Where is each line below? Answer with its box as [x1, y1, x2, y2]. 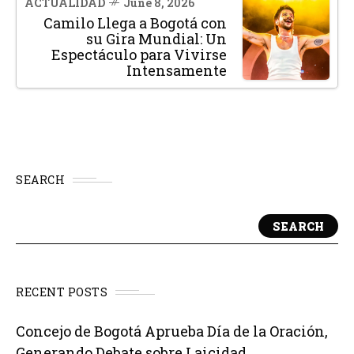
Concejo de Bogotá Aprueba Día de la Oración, [16, 322, 328, 341]
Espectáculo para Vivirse [51, 45, 227, 65]
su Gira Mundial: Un [86, 29, 227, 49]
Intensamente [126, 61, 227, 81]
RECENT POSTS [16, 284, 107, 300]
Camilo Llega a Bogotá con [43, 13, 227, 33]
